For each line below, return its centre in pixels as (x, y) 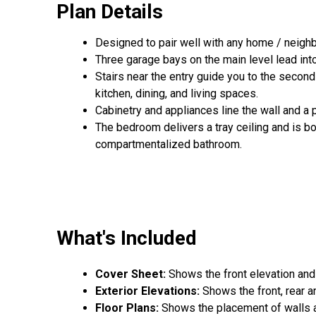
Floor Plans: (127, 308)
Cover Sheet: (132, 274)
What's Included (127, 238)
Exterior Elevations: (147, 291)
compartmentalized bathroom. (169, 145)
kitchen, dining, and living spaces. (177, 94)
